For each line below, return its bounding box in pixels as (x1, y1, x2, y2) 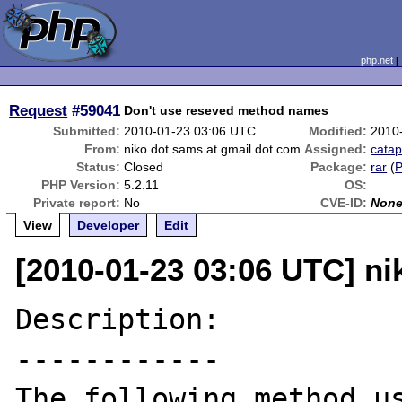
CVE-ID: (320, 196, 368, 210)
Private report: (33, 196, 121, 210)
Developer (77, 218, 140, 232)
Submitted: (53, 124, 121, 138)
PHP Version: (41, 178, 121, 192)
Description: (15, 303, 221, 336)
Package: (310, 160, 368, 174)
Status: (76, 160, 121, 174)
